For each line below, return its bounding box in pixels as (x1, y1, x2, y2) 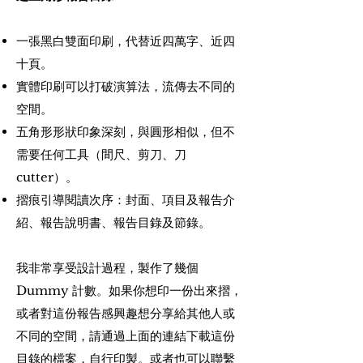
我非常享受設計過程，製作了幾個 (16, 260, 199, 275)
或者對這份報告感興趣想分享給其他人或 (16, 305, 235, 321)
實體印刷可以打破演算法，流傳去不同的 (16, 79, 235, 94)
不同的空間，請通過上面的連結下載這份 (16, 328, 235, 344)
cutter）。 (16, 169, 78, 185)
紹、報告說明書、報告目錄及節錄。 (16, 215, 211, 230)
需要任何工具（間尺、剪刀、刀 (16, 147, 186, 162)
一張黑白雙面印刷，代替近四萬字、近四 (16, 33, 235, 49)
